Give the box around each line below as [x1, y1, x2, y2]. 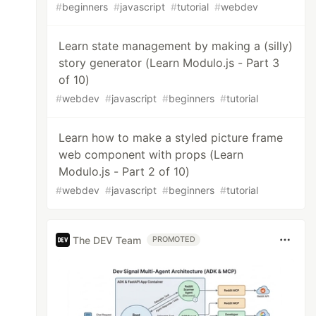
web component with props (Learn [59, 147, 244, 162]
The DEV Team [73, 233, 142, 246]
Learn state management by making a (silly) [59, 39, 293, 53]
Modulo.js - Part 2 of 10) [59, 164, 190, 178]
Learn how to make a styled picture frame [59, 130, 284, 145]
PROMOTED [152, 235, 195, 244]
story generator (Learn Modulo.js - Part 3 [59, 56, 280, 70]
